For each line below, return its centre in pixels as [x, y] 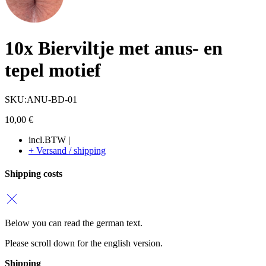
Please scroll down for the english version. [84, 243]
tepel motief [53, 70]
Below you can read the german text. [74, 223]
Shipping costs [34, 173]
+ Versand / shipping [67, 150]
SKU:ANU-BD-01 [41, 99]
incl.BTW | [49, 140]
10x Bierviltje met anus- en [114, 48]
